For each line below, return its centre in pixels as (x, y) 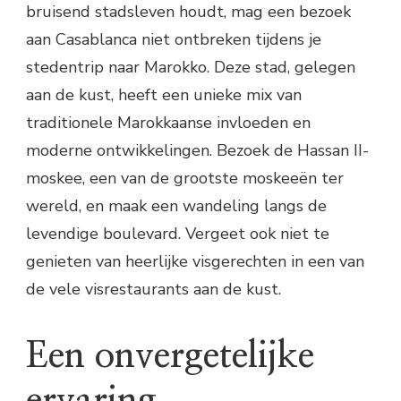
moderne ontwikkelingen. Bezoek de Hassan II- (197, 151)
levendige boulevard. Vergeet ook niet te (178, 234)
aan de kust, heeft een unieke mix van (164, 95)
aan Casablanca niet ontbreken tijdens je (174, 40)
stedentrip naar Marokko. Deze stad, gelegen (191, 68)
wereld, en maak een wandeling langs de (176, 206)
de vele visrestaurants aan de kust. (154, 290)
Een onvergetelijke (170, 356)
